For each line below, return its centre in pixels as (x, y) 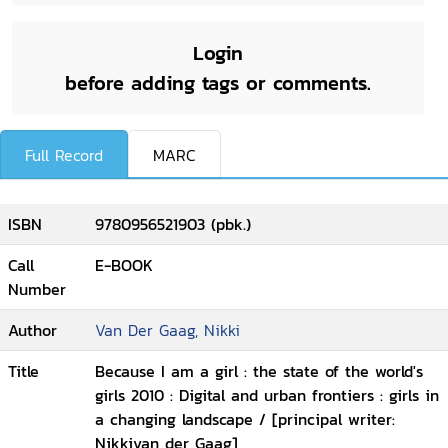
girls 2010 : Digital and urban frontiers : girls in (267, 395)
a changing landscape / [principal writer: (245, 419)
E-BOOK (124, 265)
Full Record (64, 154)
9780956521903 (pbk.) (173, 224)
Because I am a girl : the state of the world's (259, 371)
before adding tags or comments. (218, 83)
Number (37, 289)
